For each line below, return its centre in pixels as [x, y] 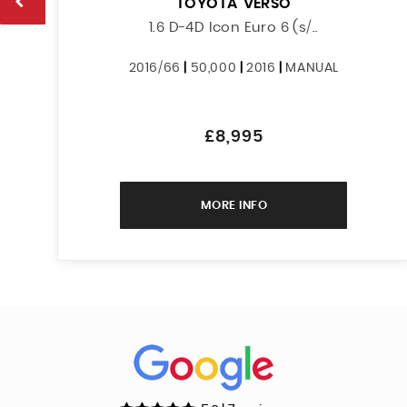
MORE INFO [234, 205]
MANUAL [312, 68]
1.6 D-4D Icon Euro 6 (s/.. [234, 27]
